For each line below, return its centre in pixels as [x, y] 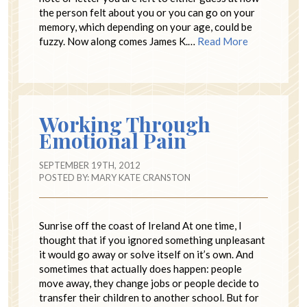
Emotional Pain [113, 140]
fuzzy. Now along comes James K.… [118, 41]
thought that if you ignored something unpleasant [152, 240]
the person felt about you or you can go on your [147, 12]
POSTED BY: [65, 177]
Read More [223, 41]
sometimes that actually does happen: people [140, 268]
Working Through [125, 124]
